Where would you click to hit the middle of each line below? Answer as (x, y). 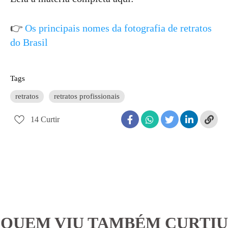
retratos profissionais (87, 96)
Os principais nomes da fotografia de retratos (118, 28)
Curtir (50, 119)
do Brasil (29, 42)
